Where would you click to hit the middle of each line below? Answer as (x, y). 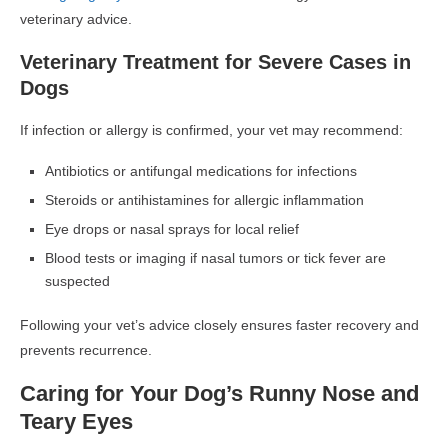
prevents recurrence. (86, 349)
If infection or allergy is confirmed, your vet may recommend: (211, 129)
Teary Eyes (79, 421)
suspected (77, 280)
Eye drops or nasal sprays (127, 228)
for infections (314, 170)
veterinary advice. (76, 18)
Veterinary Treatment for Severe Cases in (215, 61)
